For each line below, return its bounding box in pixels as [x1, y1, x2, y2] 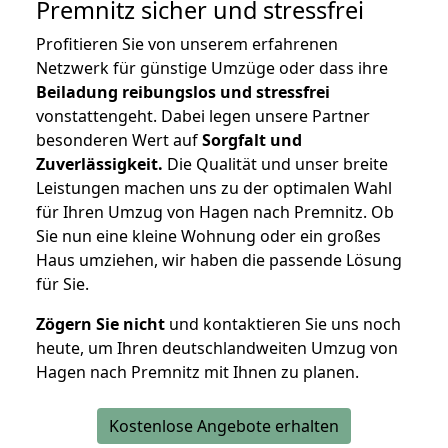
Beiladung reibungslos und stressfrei [36, 81, 330, 104]
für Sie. [36, 273, 89, 296]
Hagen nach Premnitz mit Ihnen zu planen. [36, 361, 359, 384]
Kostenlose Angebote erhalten [109, 415, 339, 438]
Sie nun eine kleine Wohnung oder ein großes [36, 225, 381, 248]
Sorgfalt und [202, 129, 302, 152]
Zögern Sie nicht [36, 313, 165, 336]
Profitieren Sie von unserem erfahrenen [36, 33, 338, 56]
